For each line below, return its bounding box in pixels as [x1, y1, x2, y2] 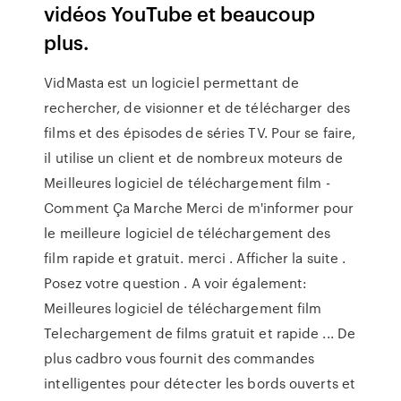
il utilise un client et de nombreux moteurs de [44, 148, 343, 167]
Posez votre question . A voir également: [44, 273, 308, 293]
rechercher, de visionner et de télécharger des [44, 98, 350, 117]
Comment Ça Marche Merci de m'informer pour [44, 198, 354, 218]
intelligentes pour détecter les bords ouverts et [44, 373, 356, 393]
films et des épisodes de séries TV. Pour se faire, [44, 123, 356, 142]
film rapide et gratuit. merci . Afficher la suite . [44, 248, 346, 268]
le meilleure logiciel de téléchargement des [44, 223, 331, 243]
